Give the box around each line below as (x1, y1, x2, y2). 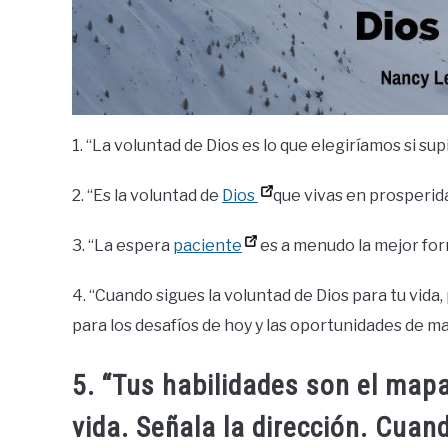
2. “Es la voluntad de (72, 186, 222, 206)
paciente (173, 236, 242, 256)
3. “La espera (72, 236, 173, 256)
